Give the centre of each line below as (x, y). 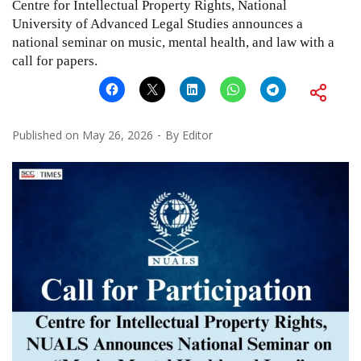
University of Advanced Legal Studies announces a (158, 23)
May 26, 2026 (118, 135)
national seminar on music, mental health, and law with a (173, 42)
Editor (197, 135)
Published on (47, 135)
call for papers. (55, 60)
